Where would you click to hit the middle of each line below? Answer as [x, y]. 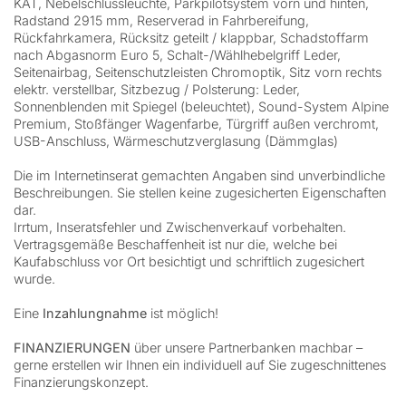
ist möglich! [184, 314]
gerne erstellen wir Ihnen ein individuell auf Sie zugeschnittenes [200, 365]
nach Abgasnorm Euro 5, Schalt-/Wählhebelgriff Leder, [177, 55]
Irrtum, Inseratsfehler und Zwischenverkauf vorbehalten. [180, 227]
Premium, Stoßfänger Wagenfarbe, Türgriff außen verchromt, [196, 124]
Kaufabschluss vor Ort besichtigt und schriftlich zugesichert [189, 262]
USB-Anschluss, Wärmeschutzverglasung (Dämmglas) [176, 141]
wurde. [34, 279]
